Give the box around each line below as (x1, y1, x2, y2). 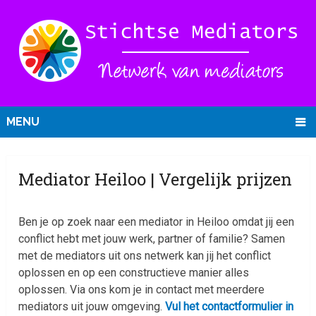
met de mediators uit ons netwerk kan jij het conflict (18, 249, 272, 263)
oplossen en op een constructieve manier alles (18, 266, 250, 280)
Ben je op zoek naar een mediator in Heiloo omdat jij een (18, 215, 295, 229)
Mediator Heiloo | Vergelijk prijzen (18, 168, 293, 191)
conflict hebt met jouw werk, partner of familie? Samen (18, 232, 286, 246)
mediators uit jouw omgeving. (18, 300, 166, 314)
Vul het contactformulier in (165, 300, 294, 314)
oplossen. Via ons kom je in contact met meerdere (18, 283, 265, 297)
